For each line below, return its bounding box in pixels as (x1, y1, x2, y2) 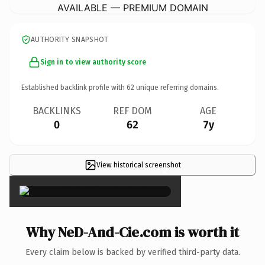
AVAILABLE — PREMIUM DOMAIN (57, 1, 208, 14)
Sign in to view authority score (40, 57, 146, 66)
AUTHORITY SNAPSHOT (31, 35, 109, 44)
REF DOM (113, 105, 152, 117)
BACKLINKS (33, 105, 81, 117)
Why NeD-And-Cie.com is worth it (26, 222, 239, 242)
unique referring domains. (134, 83, 219, 92)
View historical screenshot (96, 160, 181, 169)
